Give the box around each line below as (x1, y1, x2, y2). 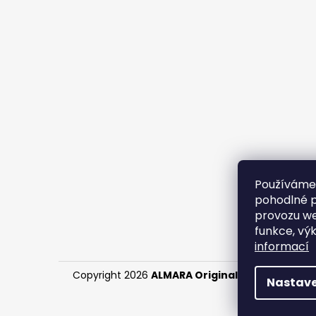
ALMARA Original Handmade (151, 268, 300, 283)
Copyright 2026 (73, 268, 151, 283)
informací (255, 238, 309, 255)
